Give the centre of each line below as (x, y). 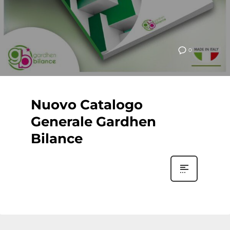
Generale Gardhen (93, 122)
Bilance (57, 139)
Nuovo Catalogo (87, 105)
